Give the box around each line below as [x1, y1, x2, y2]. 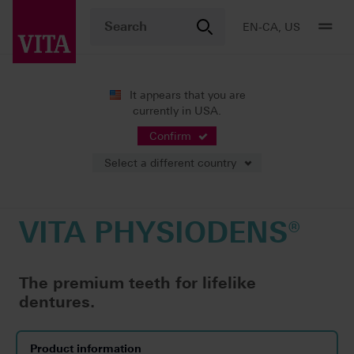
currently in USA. [133, 104, 221, 117]
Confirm [149, 129, 191, 142]
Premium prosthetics [164, 107, 273, 119]
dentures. [19, 292, 95, 311]
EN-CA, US [243, 21, 300, 33]
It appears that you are [129, 88, 246, 101]
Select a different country [104, 156, 236, 169]
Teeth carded [81, 107, 148, 119]
